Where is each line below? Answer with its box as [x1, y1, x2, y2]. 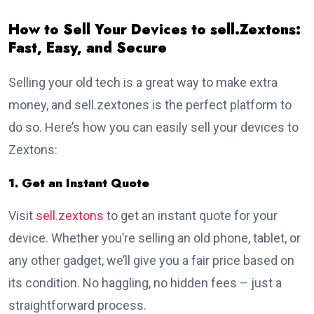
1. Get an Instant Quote [8, 175, 149, 192]
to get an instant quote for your [104, 208, 278, 224]
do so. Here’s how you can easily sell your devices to [8, 120, 299, 135]
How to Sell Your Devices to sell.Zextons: [8, 20, 301, 41]
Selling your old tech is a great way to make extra [8, 75, 278, 90]
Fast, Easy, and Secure [8, 38, 167, 59]
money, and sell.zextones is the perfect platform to [8, 97, 292, 113]
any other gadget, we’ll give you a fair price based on [8, 253, 294, 268]
